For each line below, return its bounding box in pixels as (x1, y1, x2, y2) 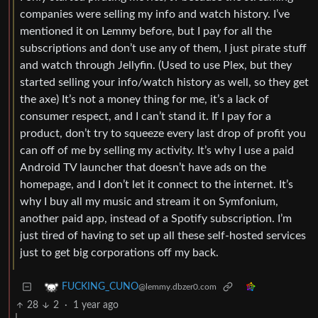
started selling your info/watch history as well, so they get (20, 77, 309, 89)
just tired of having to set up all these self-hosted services (20, 230, 306, 242)
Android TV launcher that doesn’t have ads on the (20, 162, 266, 174)
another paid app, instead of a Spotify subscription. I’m (20, 213, 292, 225)
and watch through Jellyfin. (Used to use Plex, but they (20, 60, 292, 72)
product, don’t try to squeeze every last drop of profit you (20, 128, 306, 140)
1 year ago (72, 300, 119, 311)
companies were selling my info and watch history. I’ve (20, 9, 290, 21)
